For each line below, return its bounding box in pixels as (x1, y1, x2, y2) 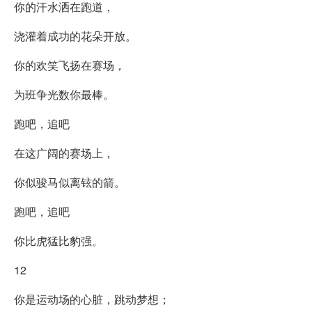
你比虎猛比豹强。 (14, 232, 103, 249)
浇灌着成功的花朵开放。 (14, 27, 136, 44)
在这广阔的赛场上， (14, 144, 114, 161)
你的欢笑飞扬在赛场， (14, 56, 125, 73)
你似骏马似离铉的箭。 (14, 173, 125, 190)
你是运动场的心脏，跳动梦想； (14, 290, 170, 307)
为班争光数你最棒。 (14, 86, 114, 102)
